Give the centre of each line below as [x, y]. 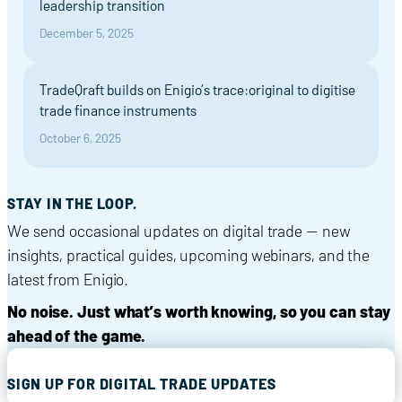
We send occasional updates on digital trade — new [179, 231]
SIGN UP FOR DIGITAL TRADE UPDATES [142, 384]
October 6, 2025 [80, 138]
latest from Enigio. [68, 280]
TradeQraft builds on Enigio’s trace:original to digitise [197, 90]
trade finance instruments [118, 110]
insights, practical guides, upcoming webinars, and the [189, 255]
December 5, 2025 [87, 33]
